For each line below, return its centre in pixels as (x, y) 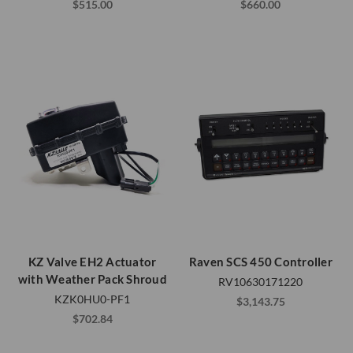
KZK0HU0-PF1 (93, 299)
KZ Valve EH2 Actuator (93, 262)
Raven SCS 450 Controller (260, 262)
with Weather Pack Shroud (92, 279)
